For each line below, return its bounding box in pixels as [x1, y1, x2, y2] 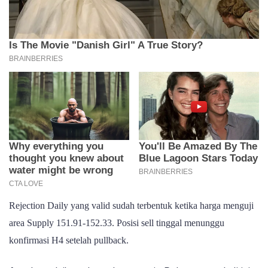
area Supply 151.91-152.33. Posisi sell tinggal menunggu [9, 217, 224, 228]
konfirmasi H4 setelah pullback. [9, 234, 129, 245]
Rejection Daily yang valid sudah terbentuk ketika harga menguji [9, 200, 254, 211]
